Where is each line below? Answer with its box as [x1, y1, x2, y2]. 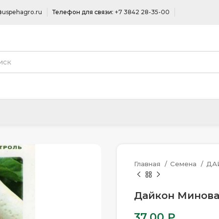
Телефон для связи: [52, 8, 115, 16]
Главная [134, 160, 162, 168]
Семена [170, 160, 198, 168]
